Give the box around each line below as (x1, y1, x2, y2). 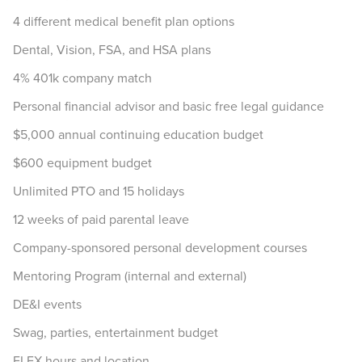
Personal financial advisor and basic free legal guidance (13, 97, 324, 116)
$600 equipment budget (13, 154, 155, 172)
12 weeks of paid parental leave (13, 210, 189, 229)
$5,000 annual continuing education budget (13, 125, 263, 144)
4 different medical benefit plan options (13, 12, 234, 31)
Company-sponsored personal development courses (13, 238, 307, 257)
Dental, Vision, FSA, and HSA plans (13, 40, 214, 59)
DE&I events (13, 295, 82, 314)
